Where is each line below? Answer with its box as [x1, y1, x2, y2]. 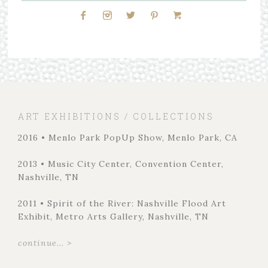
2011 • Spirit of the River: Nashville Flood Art [18, 197, 226, 209]
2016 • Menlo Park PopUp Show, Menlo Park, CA [18, 132, 237, 143]
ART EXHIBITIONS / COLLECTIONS [18, 110, 214, 122]
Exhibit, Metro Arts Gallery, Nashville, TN [18, 211, 209, 222]
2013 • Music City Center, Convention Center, [18, 158, 224, 169]
